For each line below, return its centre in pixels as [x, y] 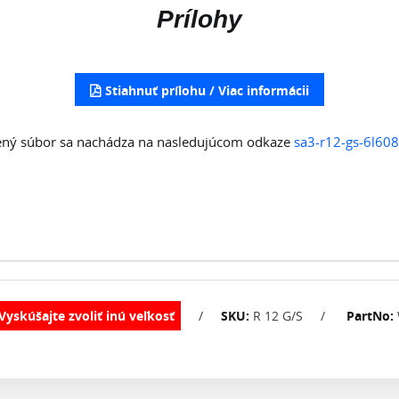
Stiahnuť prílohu [155, 91]
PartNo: [370, 316]
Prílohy [199, 20]
